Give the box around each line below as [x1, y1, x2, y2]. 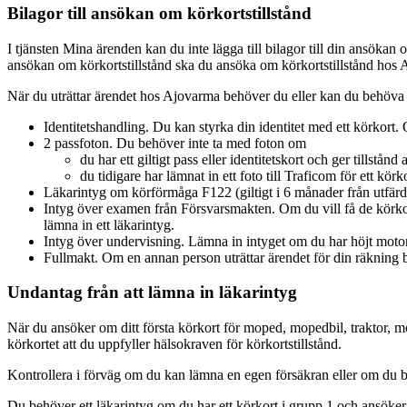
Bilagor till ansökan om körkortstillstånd [7, 4, 312, 24]
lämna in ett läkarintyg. [44, 216, 174, 233]
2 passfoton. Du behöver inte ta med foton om [44, 134, 306, 151]
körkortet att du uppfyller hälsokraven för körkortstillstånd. [7, 336, 342, 352]
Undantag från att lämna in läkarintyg [7, 283, 297, 303]
